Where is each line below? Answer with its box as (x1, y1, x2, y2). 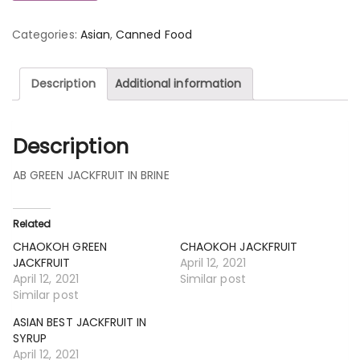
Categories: (12, 27, 80, 43)
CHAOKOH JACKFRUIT (180, 238, 298, 255)
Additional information (114, 76, 242, 92)
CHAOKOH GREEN (13, 238, 107, 255)
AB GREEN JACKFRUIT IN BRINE (13, 166, 170, 183)
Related (13, 216, 51, 231)
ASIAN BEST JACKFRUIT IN (13, 313, 147, 330)
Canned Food (116, 27, 192, 43)
